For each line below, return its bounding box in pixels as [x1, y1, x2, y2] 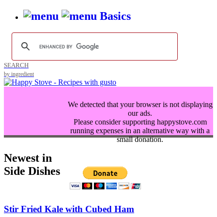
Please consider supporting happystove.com [73, 118, 207, 126]
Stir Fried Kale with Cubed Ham [4, 203, 134, 214]
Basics [100, 10, 131, 23]
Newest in [4, 152, 52, 165]
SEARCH [4, 62, 29, 69]
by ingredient [4, 71, 34, 77]
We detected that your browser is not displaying [67, 100, 213, 109]
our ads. [128, 109, 152, 118]
